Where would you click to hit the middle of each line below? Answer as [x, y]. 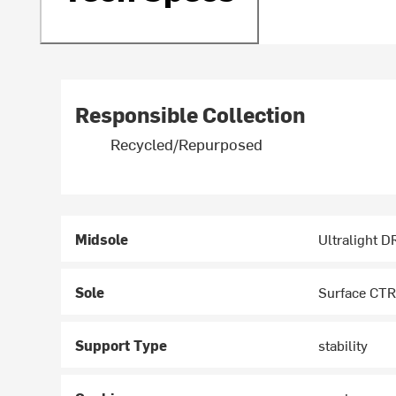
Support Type [122, 345]
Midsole [102, 239]
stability [343, 345]
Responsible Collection [190, 114]
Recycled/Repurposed [187, 144]
